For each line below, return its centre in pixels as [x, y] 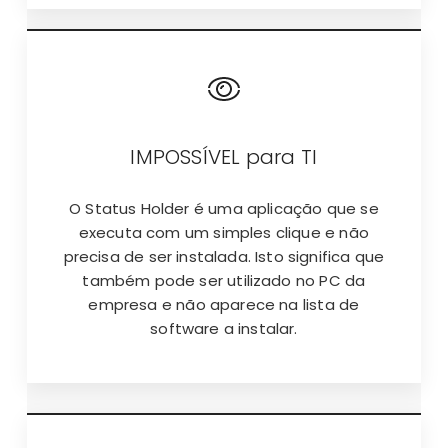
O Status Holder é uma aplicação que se [224, 209]
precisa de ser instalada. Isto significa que [224, 257]
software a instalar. [224, 329]
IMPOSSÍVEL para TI [224, 157]
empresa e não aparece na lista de [224, 305]
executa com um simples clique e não [223, 233]
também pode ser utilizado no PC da [224, 281]
